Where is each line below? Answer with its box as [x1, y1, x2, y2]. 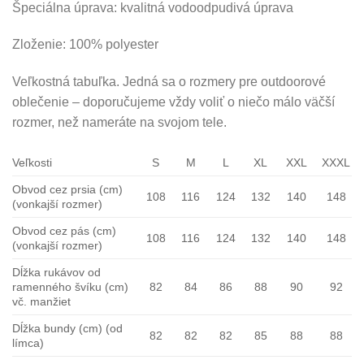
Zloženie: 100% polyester [12, 37, 158, 52]
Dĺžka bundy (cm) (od [12, 321, 123, 335]
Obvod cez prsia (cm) [12, 182, 123, 196]
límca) [12, 336, 44, 349]
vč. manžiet [12, 294, 71, 308]
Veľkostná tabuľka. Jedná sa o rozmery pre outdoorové [12, 75, 326, 89]
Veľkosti [12, 155, 52, 169]
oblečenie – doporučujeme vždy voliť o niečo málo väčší [12, 95, 335, 110]
